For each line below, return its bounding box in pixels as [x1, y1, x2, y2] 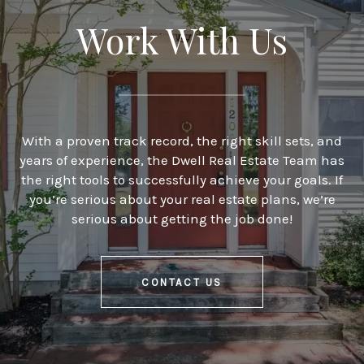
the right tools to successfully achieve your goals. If [21, 171, 343, 188]
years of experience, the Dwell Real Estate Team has [19, 152, 344, 169]
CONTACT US [141, 275, 223, 288]
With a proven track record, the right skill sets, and [22, 132, 342, 149]
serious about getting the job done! [71, 210, 292, 227]
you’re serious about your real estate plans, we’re [28, 191, 336, 208]
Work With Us [76, 16, 288, 64]
